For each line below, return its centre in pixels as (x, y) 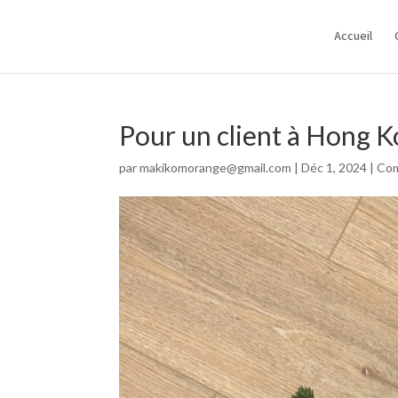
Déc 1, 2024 (334, 167)
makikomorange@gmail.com (216, 167)
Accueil (353, 36)
